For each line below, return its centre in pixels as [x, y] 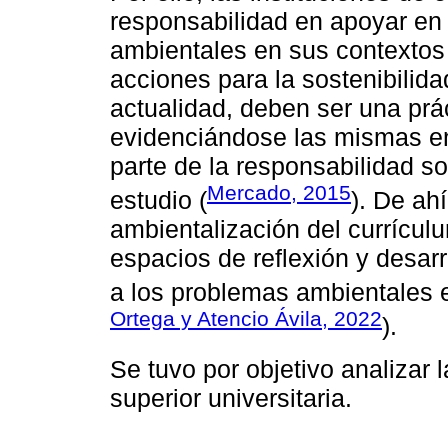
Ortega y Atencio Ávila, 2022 [246, 319]
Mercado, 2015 [279, 192]
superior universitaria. [231, 397]
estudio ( [158, 200]
